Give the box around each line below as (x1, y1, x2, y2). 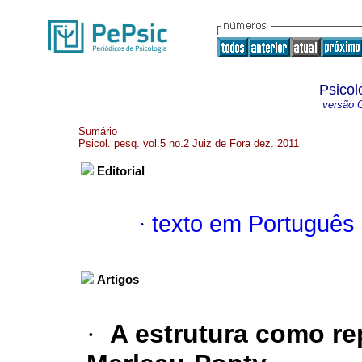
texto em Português (152, 211, 355, 238)
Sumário (78, 125, 117, 137)
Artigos (97, 273, 139, 287)
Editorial (97, 165, 145, 179)
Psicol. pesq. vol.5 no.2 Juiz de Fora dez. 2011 (78, 137, 299, 149)
